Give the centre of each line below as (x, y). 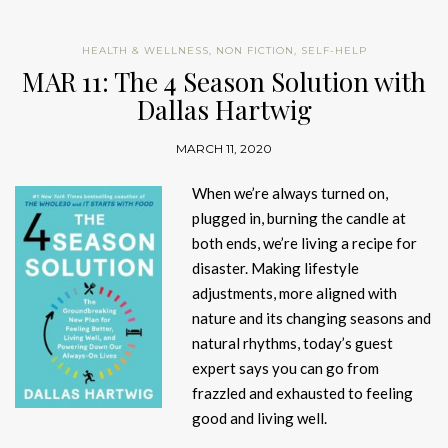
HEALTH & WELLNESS (145, 51)
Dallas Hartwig (224, 110)
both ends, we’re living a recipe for (304, 243)
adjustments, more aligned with (294, 293)
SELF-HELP (333, 51)
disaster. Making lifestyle (275, 268)
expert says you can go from (285, 368)
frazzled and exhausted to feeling (302, 393)
